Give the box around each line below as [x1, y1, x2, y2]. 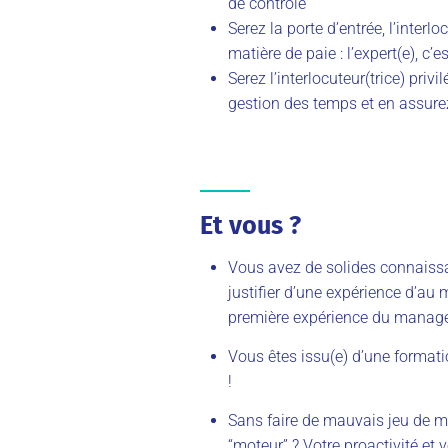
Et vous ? [200, 209, 301, 241]
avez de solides [264, 257, 380, 277]
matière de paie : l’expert [228, 43, 397, 63]
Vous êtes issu [228, 346, 330, 366]
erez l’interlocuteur [237, 68, 365, 88]
